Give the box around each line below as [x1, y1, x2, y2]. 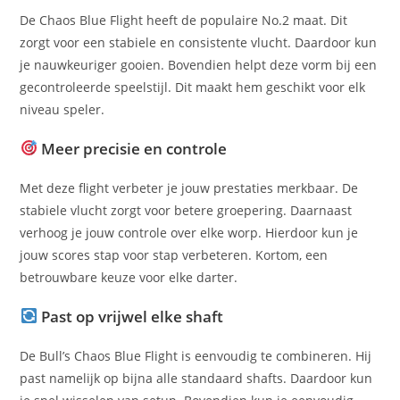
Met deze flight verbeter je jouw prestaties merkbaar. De [20, 179, 359, 196]
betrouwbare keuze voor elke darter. [20, 268, 238, 286]
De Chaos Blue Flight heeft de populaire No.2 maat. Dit [20, 11, 348, 29]
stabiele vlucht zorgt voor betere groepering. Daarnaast [20, 201, 353, 219]
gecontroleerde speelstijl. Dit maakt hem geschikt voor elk [20, 78, 366, 96]
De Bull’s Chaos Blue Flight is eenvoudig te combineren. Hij [20, 346, 372, 364]
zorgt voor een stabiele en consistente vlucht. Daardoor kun [20, 33, 378, 51]
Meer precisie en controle [37, 137, 227, 159]
